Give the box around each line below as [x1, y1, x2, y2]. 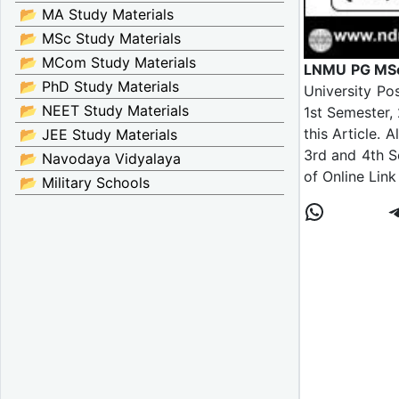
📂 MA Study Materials [20, 5, 174, 23]
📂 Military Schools [20, 174, 150, 191]
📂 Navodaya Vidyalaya [20, 150, 181, 167]
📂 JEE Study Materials [20, 126, 177, 143]
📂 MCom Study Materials [20, 53, 196, 71]
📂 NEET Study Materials [20, 102, 189, 119]
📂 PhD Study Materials [20, 77, 179, 95]
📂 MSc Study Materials [20, 29, 181, 47]
